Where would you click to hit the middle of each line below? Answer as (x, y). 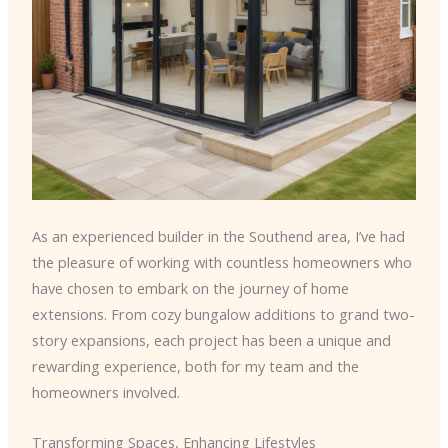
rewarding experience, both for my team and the (195, 366)
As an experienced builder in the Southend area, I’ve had (218, 236)
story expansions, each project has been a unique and (211, 340)
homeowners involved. (105, 392)
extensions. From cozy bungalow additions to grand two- (223, 314)
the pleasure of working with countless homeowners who (221, 262)
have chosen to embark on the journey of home (190, 288)
